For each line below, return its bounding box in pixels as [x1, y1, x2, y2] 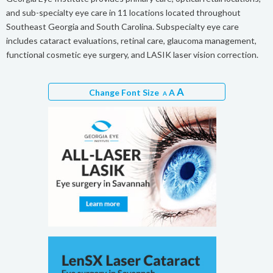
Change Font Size [89, 87, 163, 98]
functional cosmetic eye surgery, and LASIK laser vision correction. [6, 49, 258, 60]
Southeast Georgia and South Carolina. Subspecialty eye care [6, 21, 239, 32]
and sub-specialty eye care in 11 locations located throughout [6, 7, 241, 18]
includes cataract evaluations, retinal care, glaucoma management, [6, 35, 257, 46]
